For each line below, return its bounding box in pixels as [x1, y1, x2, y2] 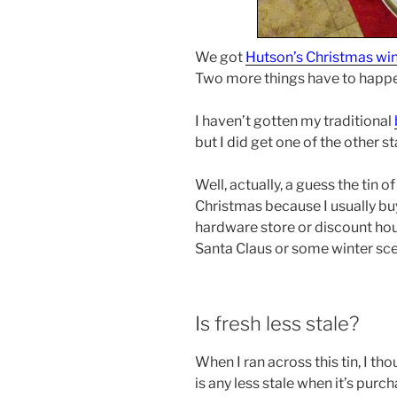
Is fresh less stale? [195, 312, 359, 336]
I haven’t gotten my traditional [195, 113, 394, 130]
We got [195, 49, 245, 66]
